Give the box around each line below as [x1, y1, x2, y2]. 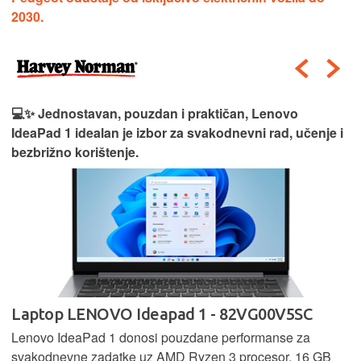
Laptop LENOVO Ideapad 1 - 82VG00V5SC [11, 304, 312, 323]
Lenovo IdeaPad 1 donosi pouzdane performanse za [11, 327, 310, 346]
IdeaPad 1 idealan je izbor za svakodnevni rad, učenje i [11, 122, 343, 142]
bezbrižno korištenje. [11, 142, 139, 161]
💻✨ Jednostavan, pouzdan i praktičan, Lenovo [11, 103, 298, 122]
